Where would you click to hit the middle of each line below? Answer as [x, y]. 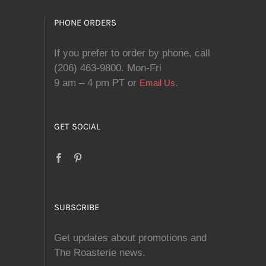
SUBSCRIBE [77, 207]
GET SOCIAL [77, 126]
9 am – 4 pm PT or [97, 83]
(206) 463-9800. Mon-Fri [108, 68]
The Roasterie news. [100, 253]
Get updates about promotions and [130, 238]
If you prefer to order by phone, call [132, 53]
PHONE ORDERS [85, 23]
